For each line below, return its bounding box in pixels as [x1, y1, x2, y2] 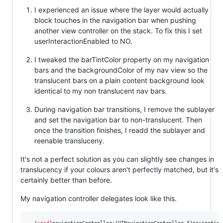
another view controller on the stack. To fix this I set [34, 26, 202, 35]
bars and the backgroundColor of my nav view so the [34, 66, 208, 74]
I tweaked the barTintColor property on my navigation [34, 55, 209, 64]
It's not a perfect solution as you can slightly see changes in [20, 155, 214, 163]
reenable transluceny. [34, 136, 105, 145]
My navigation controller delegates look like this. [20, 194, 177, 203]
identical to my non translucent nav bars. [34, 87, 167, 95]
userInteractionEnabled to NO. [34, 37, 132, 45]
